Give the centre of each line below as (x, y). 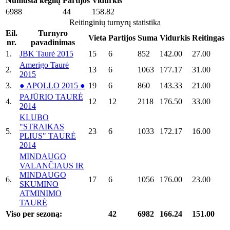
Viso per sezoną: (34, 214)
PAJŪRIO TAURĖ (51, 97)
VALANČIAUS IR (52, 165)
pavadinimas (53, 42)
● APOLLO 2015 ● (52, 85)
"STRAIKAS (42, 126)
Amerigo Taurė (44, 65)
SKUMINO (39, 184)
